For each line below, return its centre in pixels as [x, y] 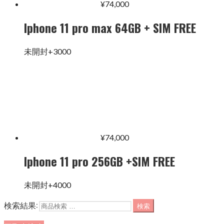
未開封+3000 [47, 51]
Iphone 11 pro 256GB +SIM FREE [99, 161]
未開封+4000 [47, 184]
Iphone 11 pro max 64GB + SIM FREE [110, 27]
